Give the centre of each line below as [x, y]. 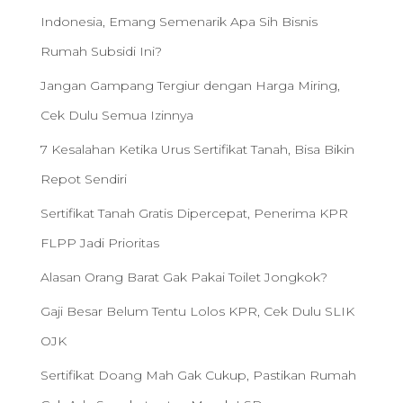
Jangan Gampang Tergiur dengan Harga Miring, [190, 85]
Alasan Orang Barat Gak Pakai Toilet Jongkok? [184, 277]
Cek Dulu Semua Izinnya [117, 115]
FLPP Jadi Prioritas [100, 243]
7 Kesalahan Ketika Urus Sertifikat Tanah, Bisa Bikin [197, 149]
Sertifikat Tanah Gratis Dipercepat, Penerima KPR [194, 213]
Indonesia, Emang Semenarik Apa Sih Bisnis [179, 22]
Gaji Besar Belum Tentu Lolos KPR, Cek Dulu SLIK [197, 311]
